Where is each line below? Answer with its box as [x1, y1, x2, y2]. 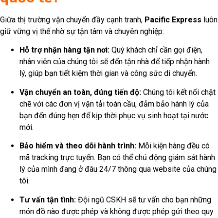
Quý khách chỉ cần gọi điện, [109, 45, 202, 55]
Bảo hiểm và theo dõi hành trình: [19, 141, 136, 151]
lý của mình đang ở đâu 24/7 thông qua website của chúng [19, 164, 217, 174]
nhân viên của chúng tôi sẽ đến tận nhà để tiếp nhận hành [19, 57, 210, 67]
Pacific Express [145, 15, 201, 25]
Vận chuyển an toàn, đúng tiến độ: [19, 87, 141, 97]
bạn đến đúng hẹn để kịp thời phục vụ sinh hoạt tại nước [19, 110, 208, 120]
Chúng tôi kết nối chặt [141, 87, 216, 97]
